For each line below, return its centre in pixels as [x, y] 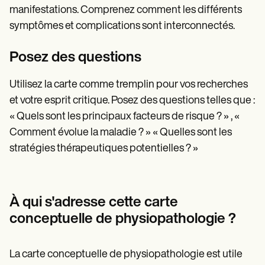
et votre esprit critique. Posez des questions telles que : [132, 101]
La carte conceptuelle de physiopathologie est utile [126, 255]
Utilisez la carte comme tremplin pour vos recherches [129, 85]
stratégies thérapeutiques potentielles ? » [104, 149]
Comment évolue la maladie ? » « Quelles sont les [121, 133]
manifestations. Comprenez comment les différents [126, 11]
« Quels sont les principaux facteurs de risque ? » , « [125, 117]
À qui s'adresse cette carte [94, 203]
